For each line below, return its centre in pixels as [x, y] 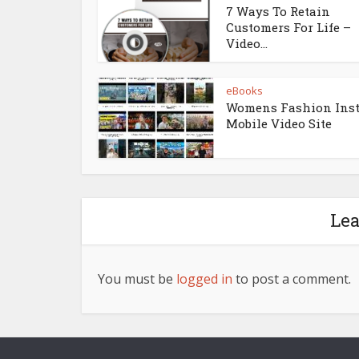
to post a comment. [292, 279]
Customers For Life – [288, 27]
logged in [204, 279]
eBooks [244, 91]
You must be [137, 279]
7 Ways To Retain [278, 11]
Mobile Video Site [279, 123]
